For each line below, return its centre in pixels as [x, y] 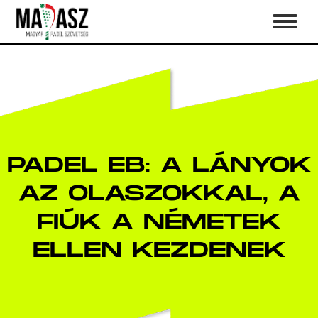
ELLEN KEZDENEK [159, 251]
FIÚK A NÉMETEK [159, 222]
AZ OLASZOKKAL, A [159, 194]
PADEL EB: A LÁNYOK [159, 165]
